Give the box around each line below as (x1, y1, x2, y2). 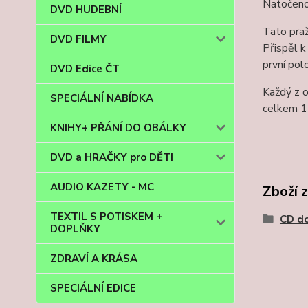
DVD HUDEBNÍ (50, 3, 122, 16)
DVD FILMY (50, 32, 107, 46)
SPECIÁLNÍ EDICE (50, 281, 136, 295)
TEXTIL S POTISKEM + (50, 210, 162, 223)
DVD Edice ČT (50, 62, 120, 76)
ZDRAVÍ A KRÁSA (50, 252, 137, 265)
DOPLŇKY (50, 222, 100, 236)
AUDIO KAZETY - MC (50, 180, 154, 194)
